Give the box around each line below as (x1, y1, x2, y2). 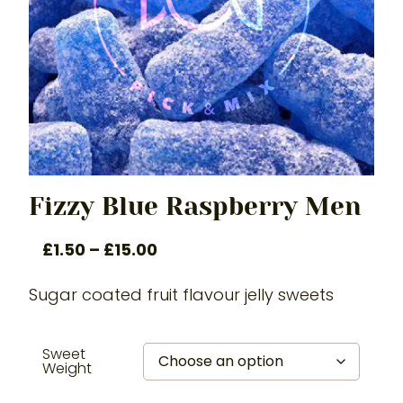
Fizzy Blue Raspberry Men (29, 191, 363, 221)
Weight (42, 358, 93, 380)
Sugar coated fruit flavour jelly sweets (29, 282, 335, 306)
